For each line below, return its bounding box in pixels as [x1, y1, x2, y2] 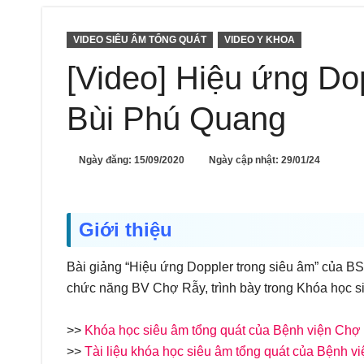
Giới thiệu [79, 219, 172, 240]
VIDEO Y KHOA [224, 34, 295, 45]
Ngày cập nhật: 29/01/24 [209, 154, 320, 166]
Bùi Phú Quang [67, 101, 286, 136]
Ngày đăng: [79, 154, 134, 166]
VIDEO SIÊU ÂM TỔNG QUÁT [73, 34, 206, 45]
